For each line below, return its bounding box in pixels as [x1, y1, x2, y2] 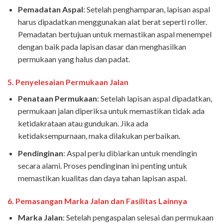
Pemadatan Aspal [17, 4, 83, 14]
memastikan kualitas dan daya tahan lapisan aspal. [17, 173, 187, 183]
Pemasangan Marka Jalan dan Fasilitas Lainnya [15, 196, 187, 206]
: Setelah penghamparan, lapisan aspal [83, 4, 210, 14]
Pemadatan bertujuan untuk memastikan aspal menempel [17, 29, 212, 39]
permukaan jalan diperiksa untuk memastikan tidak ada [17, 106, 205, 116]
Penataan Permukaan [17, 94, 97, 104]
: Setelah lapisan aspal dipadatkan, [97, 94, 212, 104]
